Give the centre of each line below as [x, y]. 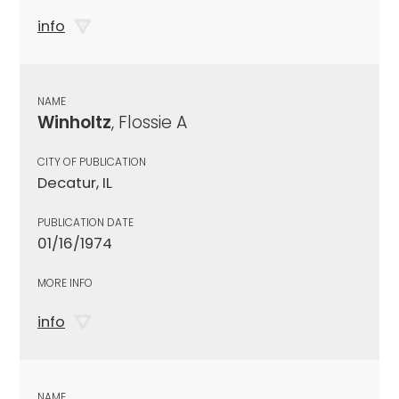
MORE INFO [65, 282]
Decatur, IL [75, 183]
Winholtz [74, 122]
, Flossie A [149, 122]
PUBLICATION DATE [85, 222]
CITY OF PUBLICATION [92, 161]
